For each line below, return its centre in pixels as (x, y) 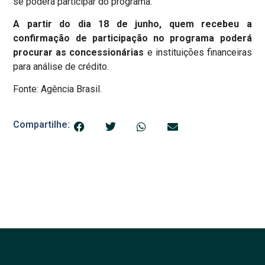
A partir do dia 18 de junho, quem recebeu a (132, 24)
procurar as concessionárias (79, 52)
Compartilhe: (42, 124)
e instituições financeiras (198, 52)
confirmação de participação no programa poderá (132, 38)
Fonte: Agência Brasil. (58, 89)
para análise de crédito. (61, 66)
